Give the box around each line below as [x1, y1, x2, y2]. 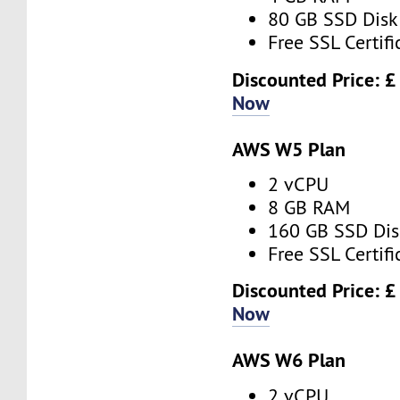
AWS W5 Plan [232, 136, 346, 162]
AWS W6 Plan [232, 347, 346, 373]
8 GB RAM [268, 195, 351, 220]
